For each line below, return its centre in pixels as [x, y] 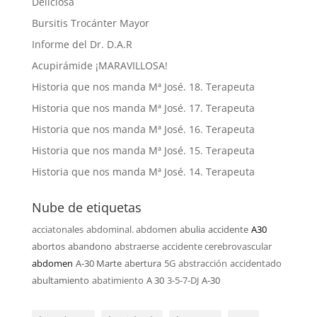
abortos [48, 246]
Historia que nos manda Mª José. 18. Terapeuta [143, 87]
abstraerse [137, 246]
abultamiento [60, 280]
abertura [143, 263]
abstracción [202, 263]
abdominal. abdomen [131, 229]
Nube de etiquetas [86, 207]
